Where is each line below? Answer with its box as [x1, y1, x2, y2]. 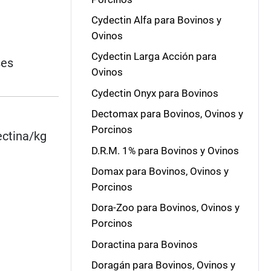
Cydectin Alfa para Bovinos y [91, 14, 221, 26]
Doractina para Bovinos [91, 238, 198, 250]
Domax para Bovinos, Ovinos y [91, 165, 229, 177]
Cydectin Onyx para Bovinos [91, 87, 218, 99]
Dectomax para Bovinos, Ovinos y [91, 108, 243, 120]
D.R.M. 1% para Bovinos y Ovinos [91, 144, 239, 157]
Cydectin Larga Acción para [91, 50, 217, 63]
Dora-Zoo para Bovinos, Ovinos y [91, 201, 240, 214]
